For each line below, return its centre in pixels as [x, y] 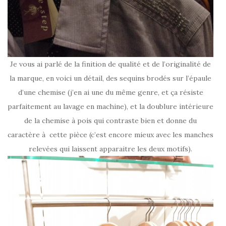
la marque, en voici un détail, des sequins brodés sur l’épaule [110, 78]
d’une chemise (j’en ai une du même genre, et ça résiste [110, 92]
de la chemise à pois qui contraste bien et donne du [110, 120]
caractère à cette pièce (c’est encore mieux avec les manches [110, 134]
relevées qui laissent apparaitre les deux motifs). [110, 149]
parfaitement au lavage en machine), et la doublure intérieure [110, 106]
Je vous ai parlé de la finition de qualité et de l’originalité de [110, 64]
